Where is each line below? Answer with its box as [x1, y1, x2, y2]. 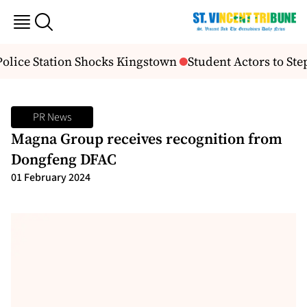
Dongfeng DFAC [11, 149, 116, 169]
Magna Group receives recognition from [11, 128, 282, 149]
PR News [33, 110, 71, 125]
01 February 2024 [11, 170, 90, 185]
